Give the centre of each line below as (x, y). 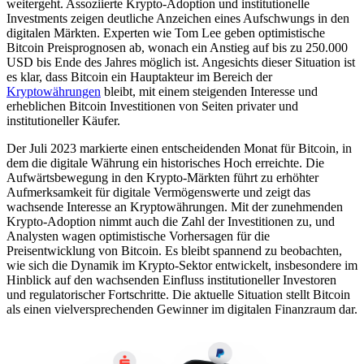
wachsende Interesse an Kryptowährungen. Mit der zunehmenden (175, 206)
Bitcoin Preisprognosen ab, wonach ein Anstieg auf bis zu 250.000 (177, 47)
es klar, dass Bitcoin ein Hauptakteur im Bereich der (139, 76)
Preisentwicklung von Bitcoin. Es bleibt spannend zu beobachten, (174, 250)
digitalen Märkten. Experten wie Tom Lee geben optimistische (166, 32)
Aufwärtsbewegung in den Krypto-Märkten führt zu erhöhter (162, 177)
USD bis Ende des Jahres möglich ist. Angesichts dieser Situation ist (181, 62)
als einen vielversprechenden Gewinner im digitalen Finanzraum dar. (182, 309)
